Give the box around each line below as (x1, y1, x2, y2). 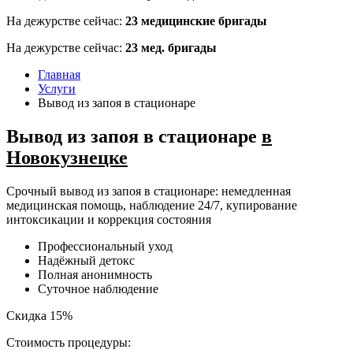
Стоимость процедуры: (6, 335, 131, 349)
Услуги (38, 82, 76, 95)
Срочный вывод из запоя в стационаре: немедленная (6, 184, 291, 198)
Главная (38, 68, 80, 81)
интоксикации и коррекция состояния (6, 212, 211, 226)
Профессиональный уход (38, 239, 173, 253)
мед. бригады (138, 41, 217, 54)
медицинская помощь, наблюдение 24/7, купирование (6, 198, 297, 212)
